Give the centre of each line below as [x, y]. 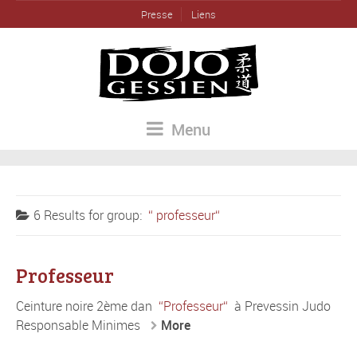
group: [126, 215]
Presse [157, 14]
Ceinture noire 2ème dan [86, 306]
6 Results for [70, 215]
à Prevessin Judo [281, 306]
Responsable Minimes [80, 325]
